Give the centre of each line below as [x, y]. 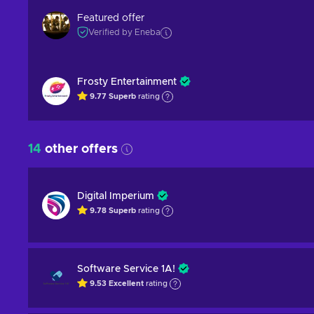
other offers [80, 149]
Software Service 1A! [126, 269]
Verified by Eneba [124, 32]
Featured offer [111, 18]
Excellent [126, 284]
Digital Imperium [116, 196]
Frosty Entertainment [127, 82]
